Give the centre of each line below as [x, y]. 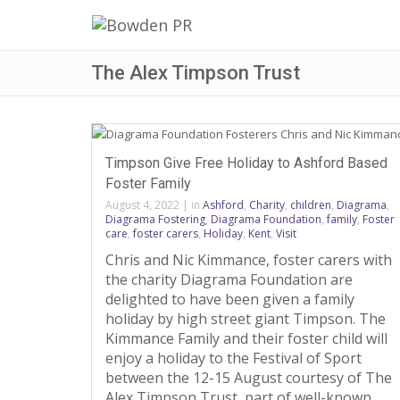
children [311, 205]
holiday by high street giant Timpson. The [246, 319]
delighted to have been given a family [230, 299]
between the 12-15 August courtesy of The [249, 378]
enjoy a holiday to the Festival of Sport [233, 358]
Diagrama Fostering [155, 219]
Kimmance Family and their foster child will [246, 338]
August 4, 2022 [142, 205]
